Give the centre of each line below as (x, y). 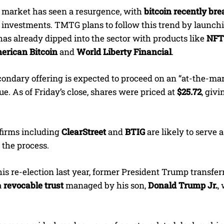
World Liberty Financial (124, 52)
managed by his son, (106, 185)
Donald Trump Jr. (183, 185)
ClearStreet (84, 132)
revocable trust (33, 185)
